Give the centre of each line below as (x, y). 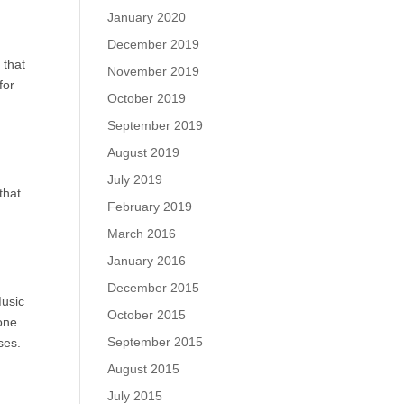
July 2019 (135, 179)
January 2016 (147, 261)
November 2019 (154, 71)
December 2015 (154, 288)
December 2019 (154, 44)
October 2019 (147, 98)
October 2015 (147, 315)
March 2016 (142, 234)
